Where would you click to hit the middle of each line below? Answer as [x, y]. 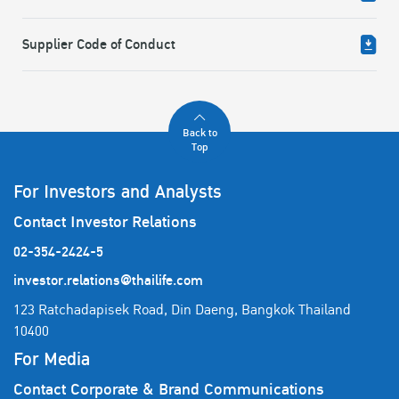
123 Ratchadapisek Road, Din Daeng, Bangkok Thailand [182, 309]
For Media [52, 359]
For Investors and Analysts [118, 192]
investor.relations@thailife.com [108, 281]
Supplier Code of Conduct [99, 45]
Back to [199, 134]
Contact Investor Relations [105, 222]
